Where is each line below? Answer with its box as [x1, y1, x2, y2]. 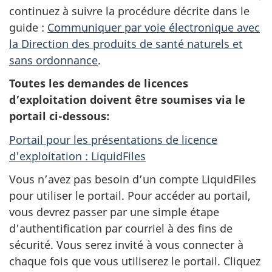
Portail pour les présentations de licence [9, 132, 217, 147]
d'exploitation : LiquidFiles [9, 148, 146, 163]
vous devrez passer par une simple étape [9, 205, 219, 219]
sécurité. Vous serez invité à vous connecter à [9, 237, 243, 252]
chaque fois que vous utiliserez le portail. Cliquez [9, 254, 260, 268]
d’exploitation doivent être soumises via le [9, 92, 245, 107]
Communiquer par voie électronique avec [47, 19, 260, 35]
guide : [9, 19, 47, 35]
